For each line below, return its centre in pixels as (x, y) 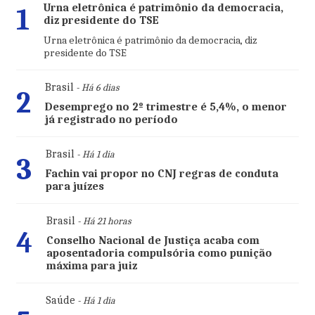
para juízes (75, 187)
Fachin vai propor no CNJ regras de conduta (162, 174)
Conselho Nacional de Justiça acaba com (153, 241)
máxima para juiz (91, 266)
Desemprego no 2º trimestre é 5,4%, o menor (166, 107)
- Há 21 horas (103, 221)
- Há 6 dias (96, 88)
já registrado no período (111, 120)
